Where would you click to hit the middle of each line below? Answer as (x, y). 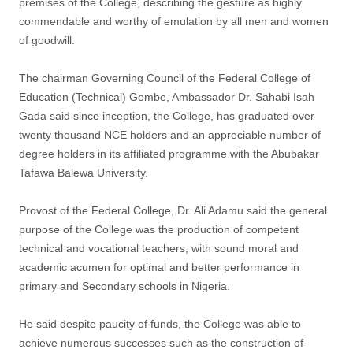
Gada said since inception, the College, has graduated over (167, 115)
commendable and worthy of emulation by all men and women (174, 21)
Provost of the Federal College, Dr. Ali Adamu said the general (173, 210)
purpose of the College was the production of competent (159, 229)
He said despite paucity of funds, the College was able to (160, 323)
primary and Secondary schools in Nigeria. (124, 286)
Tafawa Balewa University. (84, 172)
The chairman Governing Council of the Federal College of (165, 78)
